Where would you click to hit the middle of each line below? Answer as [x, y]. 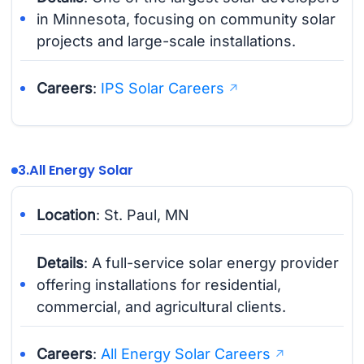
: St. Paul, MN [143, 214]
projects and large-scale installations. [167, 41]
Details [61, 262]
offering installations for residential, [159, 284]
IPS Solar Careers [163, 89]
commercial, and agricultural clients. [162, 306]
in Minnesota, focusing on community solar [186, 19]
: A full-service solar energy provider [212, 262]
